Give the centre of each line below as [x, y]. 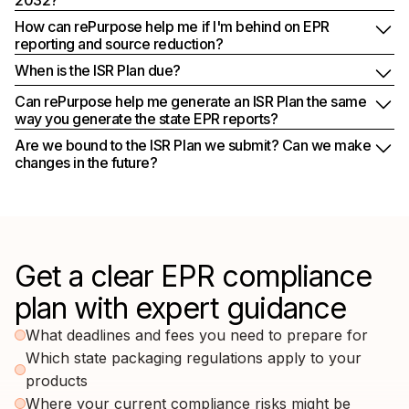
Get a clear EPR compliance [194, 276]
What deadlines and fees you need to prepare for [197, 335]
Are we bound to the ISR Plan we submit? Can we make [193, 145]
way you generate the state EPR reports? [147, 118]
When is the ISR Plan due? [98, 70]
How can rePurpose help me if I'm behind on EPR [172, 26]
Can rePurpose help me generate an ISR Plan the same [191, 101]
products [57, 380]
